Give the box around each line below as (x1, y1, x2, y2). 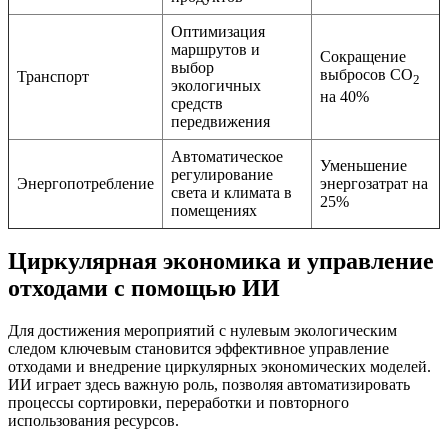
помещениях (171, 201, 257, 219)
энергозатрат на (320, 174, 428, 192)
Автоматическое (171, 147, 283, 165)
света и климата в (171, 183, 292, 201)
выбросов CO (320, 65, 413, 83)
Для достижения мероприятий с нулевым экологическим (8, 322, 397, 340)
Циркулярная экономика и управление (8, 248, 434, 275)
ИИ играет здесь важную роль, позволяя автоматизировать (8, 376, 410, 394)
